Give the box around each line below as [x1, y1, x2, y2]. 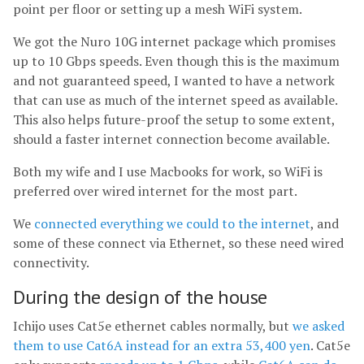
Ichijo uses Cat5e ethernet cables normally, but [13, 317, 292, 335]
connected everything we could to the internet [34, 214, 310, 232]
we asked [292, 317, 344, 335]
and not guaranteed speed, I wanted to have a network [13, 71, 335, 89]
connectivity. [13, 253, 89, 271]
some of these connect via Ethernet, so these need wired [13, 234, 344, 252]
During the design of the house [13, 284, 267, 310]
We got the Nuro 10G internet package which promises [13, 32, 336, 50]
